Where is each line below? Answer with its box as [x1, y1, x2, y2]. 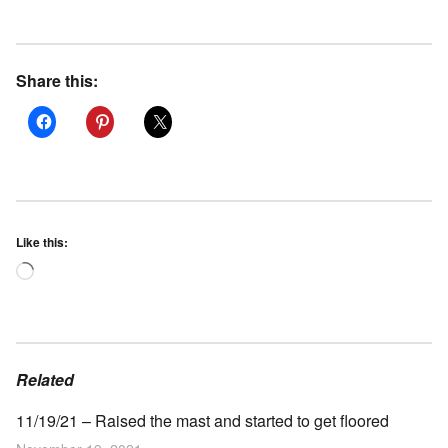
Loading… [33, 248, 107, 272]
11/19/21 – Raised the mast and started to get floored [16, 409, 389, 433]
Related [16, 367, 74, 391]
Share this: [16, 68, 98, 92]
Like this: [16, 232, 68, 251]
